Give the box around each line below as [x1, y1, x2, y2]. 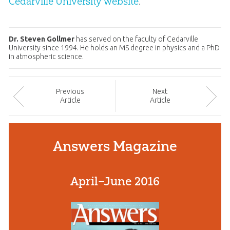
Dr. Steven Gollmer [8, 35, 74, 44]
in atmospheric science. [8, 52, 84, 61]
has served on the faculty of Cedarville [74, 35, 198, 44]
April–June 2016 [70, 174, 160, 189]
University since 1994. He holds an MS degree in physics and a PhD [8, 44, 220, 52]
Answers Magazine [53, 138, 177, 155]
